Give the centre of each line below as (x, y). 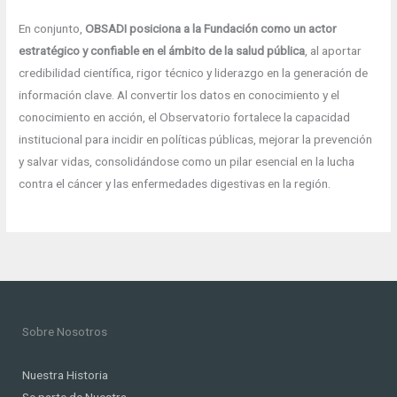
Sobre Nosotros (65, 331)
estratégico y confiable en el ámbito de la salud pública (162, 50)
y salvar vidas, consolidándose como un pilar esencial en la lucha (187, 161)
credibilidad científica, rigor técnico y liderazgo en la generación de (194, 72)
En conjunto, (52, 28)
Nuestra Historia (65, 374)
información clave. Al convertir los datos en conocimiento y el (179, 94)
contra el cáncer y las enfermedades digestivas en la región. (175, 183)
